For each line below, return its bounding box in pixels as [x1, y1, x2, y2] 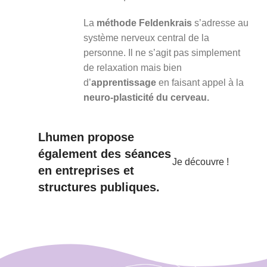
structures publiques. [38, 180, 160, 194]
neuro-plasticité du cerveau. [83, 92, 209, 103]
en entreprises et [38, 163, 134, 177]
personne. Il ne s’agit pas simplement [83, 47, 240, 58]
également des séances [38, 147, 171, 160]
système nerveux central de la [83, 32, 209, 43]
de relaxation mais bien [83, 62, 182, 73]
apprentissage [91, 77, 156, 88]
